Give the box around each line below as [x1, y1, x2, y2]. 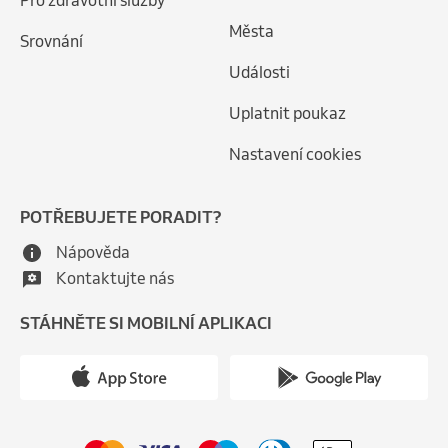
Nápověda [56, 242, 130, 263]
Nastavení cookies [229, 144, 361, 165]
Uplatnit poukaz [229, 103, 346, 124]
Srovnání [20, 31, 83, 52]
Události [229, 62, 290, 83]
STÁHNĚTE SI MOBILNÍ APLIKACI [20, 313, 272, 333]
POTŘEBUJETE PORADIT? [20, 207, 221, 228]
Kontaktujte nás [56, 268, 174, 289]
